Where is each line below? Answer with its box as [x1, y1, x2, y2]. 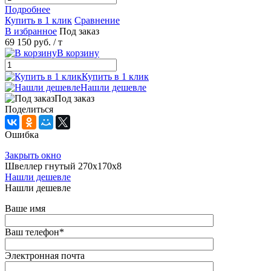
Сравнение [74, 15, 120, 25]
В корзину [57, 47, 99, 58]
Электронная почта [5, 250, 85, 261]
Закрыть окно [5, 149, 61, 160]
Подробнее [5, 4, 50, 15]
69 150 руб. [5, 36, 51, 47]
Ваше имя [5, 203, 45, 214]
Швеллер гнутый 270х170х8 [5, 160, 122, 171]
